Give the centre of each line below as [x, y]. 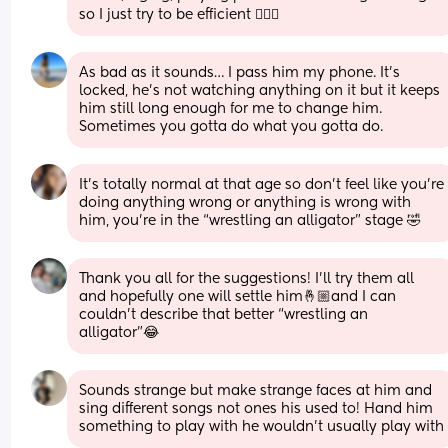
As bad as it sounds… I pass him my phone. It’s [240, 72]
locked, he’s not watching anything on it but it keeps [260, 90]
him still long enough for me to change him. [231, 108]
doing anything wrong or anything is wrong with [245, 202]
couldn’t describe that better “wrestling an [224, 314]
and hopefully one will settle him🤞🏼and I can [238, 296]
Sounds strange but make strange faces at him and [256, 390]
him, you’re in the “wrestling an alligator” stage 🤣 [250, 220]
